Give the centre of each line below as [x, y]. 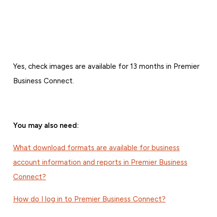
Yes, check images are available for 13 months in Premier [106, 66]
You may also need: [46, 125]
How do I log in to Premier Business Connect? [89, 199]
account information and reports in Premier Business [100, 162]
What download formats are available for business [96, 147]
